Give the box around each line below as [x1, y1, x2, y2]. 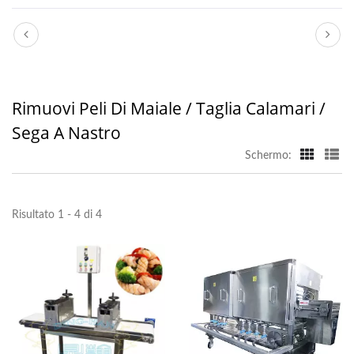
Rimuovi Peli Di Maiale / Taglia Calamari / [12, 97, 326, 119]
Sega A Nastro [12, 122, 121, 144]
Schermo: [245, 150, 292, 161]
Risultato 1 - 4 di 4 [12, 209, 102, 220]
